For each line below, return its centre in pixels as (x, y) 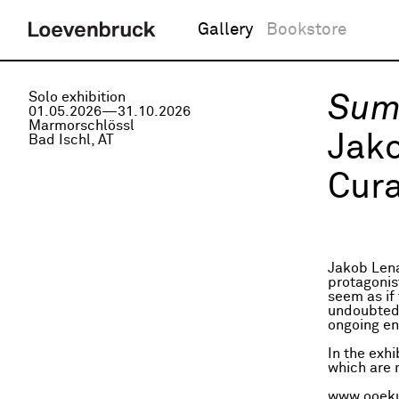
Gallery (225, 30)
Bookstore (306, 30)
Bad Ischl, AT (71, 140)
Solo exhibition (77, 97)
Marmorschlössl (81, 126)
